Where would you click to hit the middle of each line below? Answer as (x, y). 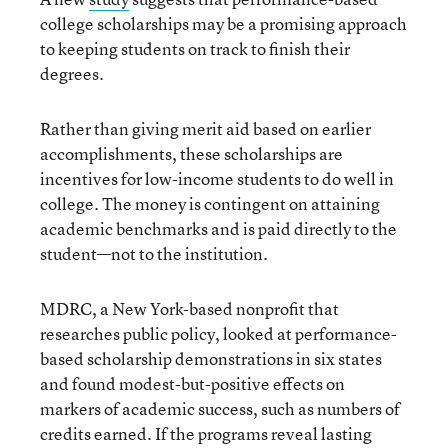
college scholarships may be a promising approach (223, 23)
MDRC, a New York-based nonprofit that (189, 308)
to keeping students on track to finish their (195, 48)
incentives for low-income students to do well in (217, 178)
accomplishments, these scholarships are (191, 153)
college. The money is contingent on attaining (210, 203)
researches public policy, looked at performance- (218, 333)
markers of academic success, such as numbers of (220, 408)
